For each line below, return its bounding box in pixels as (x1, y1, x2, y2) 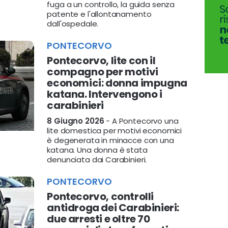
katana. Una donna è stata (47, 145, 148, 155)
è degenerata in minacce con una (47, 135, 174, 146)
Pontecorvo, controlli (47, 189, 154, 204)
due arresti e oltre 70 (47, 212, 150, 226)
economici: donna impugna (47, 76, 187, 90)
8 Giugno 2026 (47, 116, 104, 126)
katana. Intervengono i (47, 87, 162, 101)
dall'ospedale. (47, 18, 99, 29)
